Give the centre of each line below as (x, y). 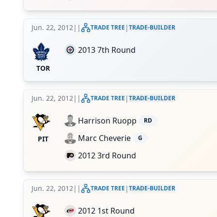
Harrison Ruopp (107, 121)
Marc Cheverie (104, 138)
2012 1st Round (106, 211)
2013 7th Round (107, 50)
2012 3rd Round (107, 155)
